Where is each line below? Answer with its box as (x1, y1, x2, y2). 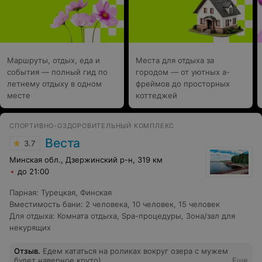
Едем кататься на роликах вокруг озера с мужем (43, 246, 228, 256)
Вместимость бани (9, 199, 81, 209)
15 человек (178, 199, 220, 209)
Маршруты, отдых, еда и (7, 55, 100, 65)
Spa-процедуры (122, 211, 181, 220)
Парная (9, 187, 36, 197)
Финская (80, 187, 112, 197)
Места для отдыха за (136, 55, 214, 65)
